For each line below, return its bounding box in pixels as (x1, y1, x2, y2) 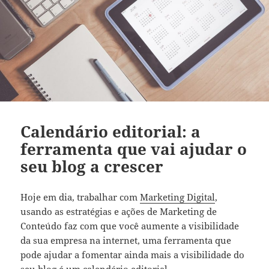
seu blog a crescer (20, 155, 164, 177)
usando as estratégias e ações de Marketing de (20, 205, 217, 217)
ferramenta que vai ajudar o (20, 138, 247, 160)
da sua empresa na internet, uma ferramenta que (20, 234, 232, 246)
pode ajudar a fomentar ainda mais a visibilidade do (20, 248, 245, 261)
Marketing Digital (140, 190, 216, 203)
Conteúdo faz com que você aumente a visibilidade (20, 219, 240, 232)
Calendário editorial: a (20, 120, 201, 142)
